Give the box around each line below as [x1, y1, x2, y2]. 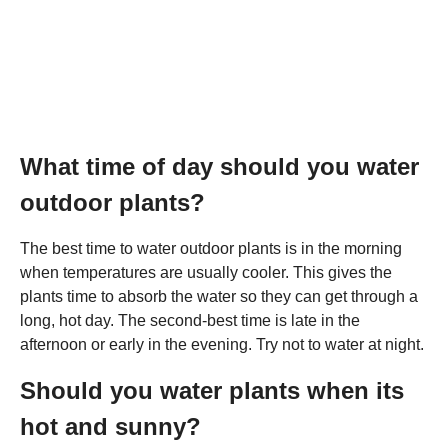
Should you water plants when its [20, 376, 404, 404]
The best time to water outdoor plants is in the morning [20, 239, 402, 257]
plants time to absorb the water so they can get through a [20, 287, 418, 305]
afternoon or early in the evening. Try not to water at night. [20, 335, 424, 353]
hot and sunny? [20, 412, 201, 440]
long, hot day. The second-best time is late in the [20, 311, 360, 329]
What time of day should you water [20, 152, 419, 180]
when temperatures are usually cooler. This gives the [20, 263, 392, 281]
